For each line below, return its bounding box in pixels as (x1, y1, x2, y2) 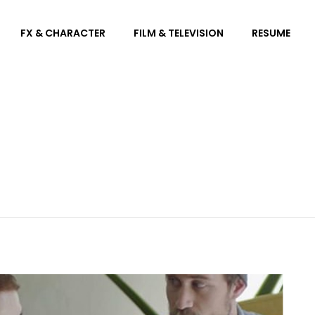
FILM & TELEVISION (134, 25, 224, 40)
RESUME (252, 25, 290, 40)
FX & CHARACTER (20, 25, 105, 40)
